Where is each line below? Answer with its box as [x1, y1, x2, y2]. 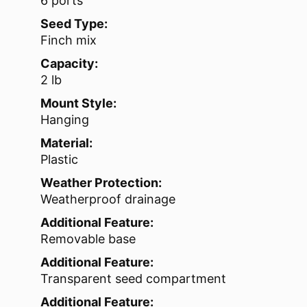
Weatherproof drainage [40, 192, 175, 207]
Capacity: [40, 56, 98, 71]
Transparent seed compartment [40, 271, 226, 286]
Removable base [40, 232, 136, 247]
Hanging [40, 112, 89, 127]
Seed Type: [40, 16, 108, 32]
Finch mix [40, 33, 97, 48]
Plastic [40, 152, 78, 167]
